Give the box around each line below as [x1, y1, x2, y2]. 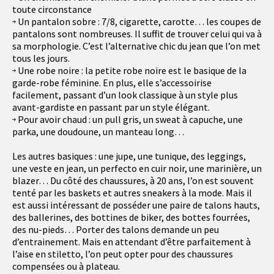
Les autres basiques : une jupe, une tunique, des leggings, [12, 150, 246, 163]
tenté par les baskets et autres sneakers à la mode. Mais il [12, 187, 252, 199]
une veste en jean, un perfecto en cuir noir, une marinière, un [12, 162, 262, 175]
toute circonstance [12, 3, 92, 16]
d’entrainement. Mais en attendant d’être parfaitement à [12, 235, 251, 248]
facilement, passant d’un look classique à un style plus [12, 89, 238, 102]
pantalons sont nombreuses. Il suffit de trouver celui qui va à [12, 28, 262, 40]
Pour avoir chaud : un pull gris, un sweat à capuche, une [16, 113, 243, 126]
